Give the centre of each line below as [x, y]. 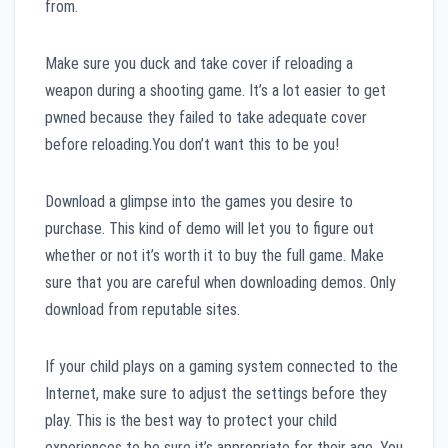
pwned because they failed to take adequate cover [206, 117]
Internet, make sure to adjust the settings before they [216, 393]
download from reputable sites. [142, 309]
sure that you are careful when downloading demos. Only [220, 282]
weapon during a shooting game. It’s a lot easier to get [215, 90]
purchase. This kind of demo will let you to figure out [209, 228]
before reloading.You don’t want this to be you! [192, 144]
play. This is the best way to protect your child [191, 420]
